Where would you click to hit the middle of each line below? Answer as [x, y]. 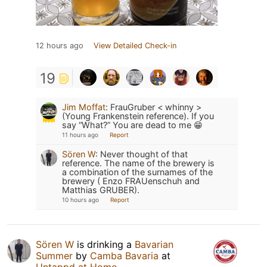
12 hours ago [60, 45]
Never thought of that [144, 154]
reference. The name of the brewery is [138, 163]
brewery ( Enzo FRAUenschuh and [131, 181]
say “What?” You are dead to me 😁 [132, 125]
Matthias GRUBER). [101, 190]
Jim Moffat [84, 107]
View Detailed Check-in [135, 45]
